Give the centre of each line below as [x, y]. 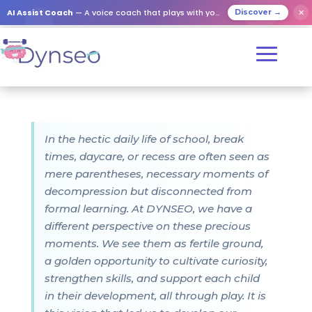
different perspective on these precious [147, 226]
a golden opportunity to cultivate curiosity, [156, 261]
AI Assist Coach [40, 13]
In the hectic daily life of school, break [144, 139]
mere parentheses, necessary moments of [156, 174]
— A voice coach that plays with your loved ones [144, 13]
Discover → [258, 12]
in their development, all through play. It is [155, 296]
